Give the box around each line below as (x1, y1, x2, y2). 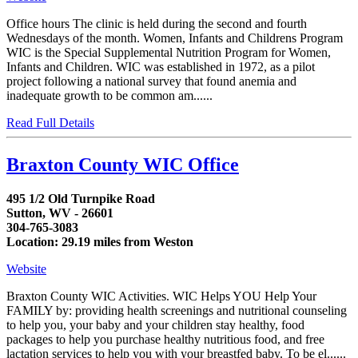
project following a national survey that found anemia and (6, 74, 296, 89)
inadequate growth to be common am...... (6, 89, 213, 103)
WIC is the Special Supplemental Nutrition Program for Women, (6, 46, 331, 60)
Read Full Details (6, 116, 94, 130)
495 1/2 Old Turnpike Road (6, 191, 155, 205)
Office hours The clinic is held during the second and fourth (6, 17, 307, 31)
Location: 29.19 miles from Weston (6, 234, 193, 249)
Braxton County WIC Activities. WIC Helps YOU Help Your (6, 288, 316, 303)
